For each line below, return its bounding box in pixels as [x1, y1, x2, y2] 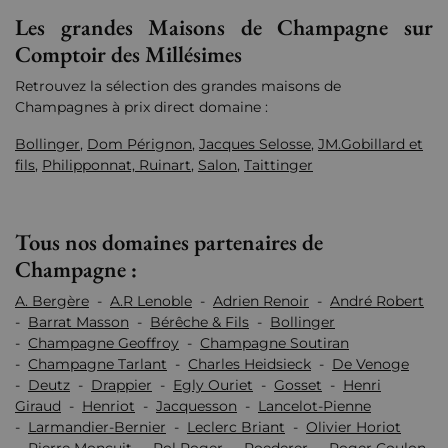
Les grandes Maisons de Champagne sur [15, 12, 433, 43]
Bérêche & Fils [150, 313, 249, 332]
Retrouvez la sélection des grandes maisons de [15, 77, 341, 96]
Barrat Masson [28, 313, 129, 332]
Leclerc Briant [187, 418, 285, 437]
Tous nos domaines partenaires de [15, 227, 323, 258]
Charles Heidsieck [188, 355, 311, 374]
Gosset [274, 376, 322, 395]
